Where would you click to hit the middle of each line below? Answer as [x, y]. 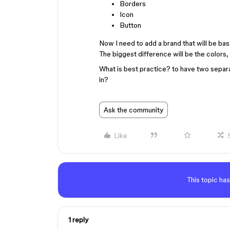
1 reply [78, 220]
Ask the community [133, 110]
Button [130, 25]
